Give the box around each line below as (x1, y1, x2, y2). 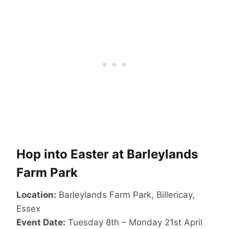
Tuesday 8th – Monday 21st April (65, 217, 202, 228)
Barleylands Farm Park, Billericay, (56, 190, 195, 200)
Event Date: (16, 217, 65, 228)
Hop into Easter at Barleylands (16, 147, 198, 162)
